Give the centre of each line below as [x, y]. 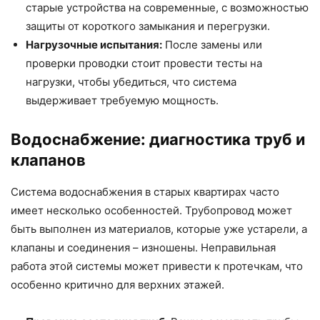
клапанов [48, 160]
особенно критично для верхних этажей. [117, 284]
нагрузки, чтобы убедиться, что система [131, 81]
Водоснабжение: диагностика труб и [158, 139]
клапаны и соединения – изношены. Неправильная [143, 247]
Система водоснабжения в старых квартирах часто [145, 191]
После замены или [212, 44]
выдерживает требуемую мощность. [122, 100]
